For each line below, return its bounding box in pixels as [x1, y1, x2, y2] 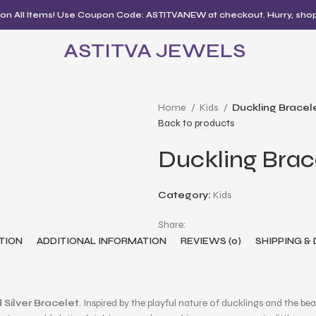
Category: [158, 189, 211, 201]
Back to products [158, 117, 234, 129]
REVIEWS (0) [181, 236, 241, 247]
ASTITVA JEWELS [63, 38, 245, 63]
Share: [158, 219, 186, 231]
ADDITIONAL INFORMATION [37, 236, 166, 247]
